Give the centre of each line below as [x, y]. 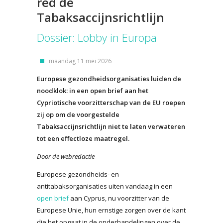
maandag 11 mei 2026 [80, 61]
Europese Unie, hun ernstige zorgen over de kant [111, 210]
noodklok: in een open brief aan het [93, 90]
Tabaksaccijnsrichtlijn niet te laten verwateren [111, 126]
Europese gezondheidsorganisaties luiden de [109, 78]
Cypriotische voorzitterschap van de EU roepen [111, 102]
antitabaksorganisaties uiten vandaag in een [105, 186]
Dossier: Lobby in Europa [97, 37]
